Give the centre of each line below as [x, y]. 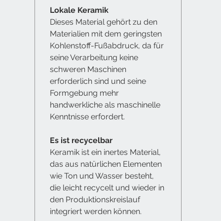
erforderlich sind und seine [98, 81]
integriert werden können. [96, 211]
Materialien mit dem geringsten [106, 34]
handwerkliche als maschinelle [105, 105]
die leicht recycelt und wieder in [107, 187]
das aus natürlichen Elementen [106, 164]
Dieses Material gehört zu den [104, 22]
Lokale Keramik [79, 10]
